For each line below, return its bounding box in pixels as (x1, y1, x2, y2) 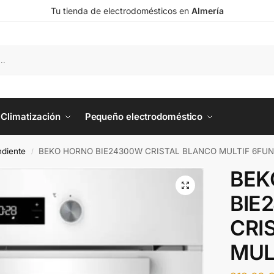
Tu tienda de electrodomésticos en (50, 6, 191, 16)
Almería (191, 6, 224, 16)
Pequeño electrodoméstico (84, 111, 203, 122)
